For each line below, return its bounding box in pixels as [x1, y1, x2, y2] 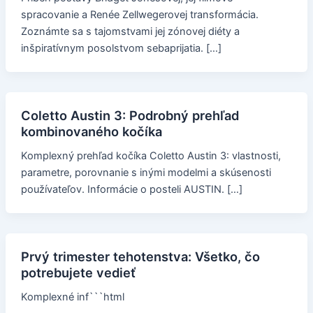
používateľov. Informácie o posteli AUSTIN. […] [20, 183, 242, 196]
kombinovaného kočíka [20, 124, 162, 140]
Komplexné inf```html [20, 290, 124, 303]
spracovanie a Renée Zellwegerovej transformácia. [20, 8, 259, 22]
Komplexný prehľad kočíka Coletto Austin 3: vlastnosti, [20, 150, 281, 163]
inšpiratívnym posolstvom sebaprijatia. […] [20, 42, 221, 55]
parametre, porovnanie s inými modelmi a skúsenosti [20, 166, 271, 180]
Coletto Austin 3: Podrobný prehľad [20, 108, 239, 124]
